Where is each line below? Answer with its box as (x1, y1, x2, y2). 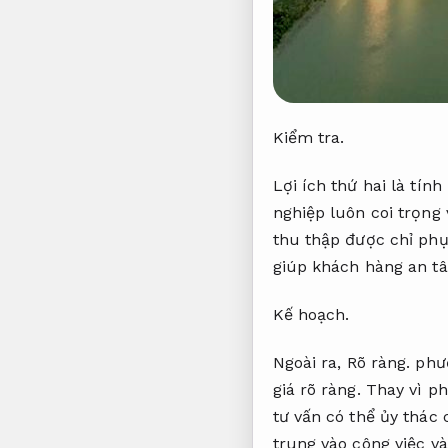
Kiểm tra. (272, 128, 345, 148)
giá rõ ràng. (272, 379, 361, 399)
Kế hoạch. (272, 304, 350, 324)
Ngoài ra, (272, 352, 347, 372)
